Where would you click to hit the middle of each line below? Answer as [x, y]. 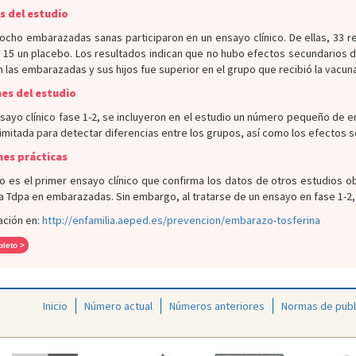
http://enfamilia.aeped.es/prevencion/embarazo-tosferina [181, 220]
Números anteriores [217, 306]
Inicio [55, 306]
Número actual [118, 306]
